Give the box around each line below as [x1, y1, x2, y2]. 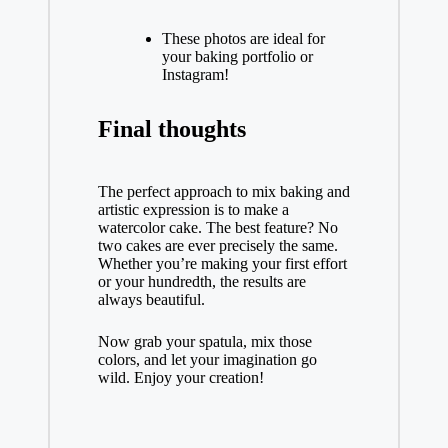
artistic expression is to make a [97, 201, 289, 218]
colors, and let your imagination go [97, 351, 317, 368]
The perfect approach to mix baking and [97, 183, 350, 200]
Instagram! [161, 66, 229, 83]
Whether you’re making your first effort [97, 255, 347, 272]
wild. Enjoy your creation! [97, 369, 264, 386]
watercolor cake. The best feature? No [97, 219, 338, 236]
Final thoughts [97, 116, 246, 142]
